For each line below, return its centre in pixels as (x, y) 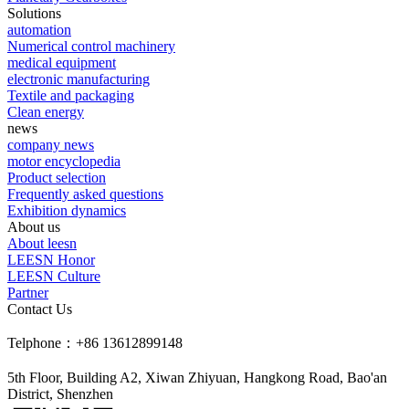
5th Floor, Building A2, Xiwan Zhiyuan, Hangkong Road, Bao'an (197, 377)
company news (51, 144)
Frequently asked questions (85, 194)
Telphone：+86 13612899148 (95, 342)
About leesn (42, 243)
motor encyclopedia (64, 161)
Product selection (57, 177)
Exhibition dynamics (67, 210)
